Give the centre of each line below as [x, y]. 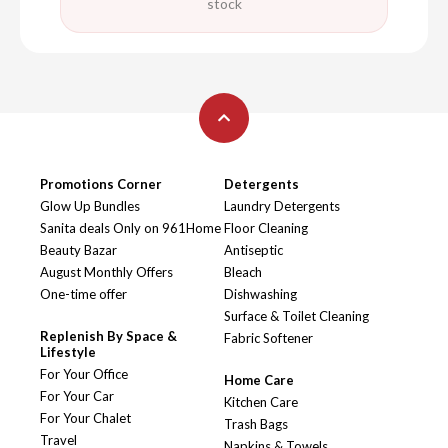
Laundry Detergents [282, 206]
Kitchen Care [261, 402]
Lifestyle [68, 352]
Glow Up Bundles [90, 206]
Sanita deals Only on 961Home [130, 228]
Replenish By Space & [108, 336]
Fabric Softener [268, 338]
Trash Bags [256, 424]
